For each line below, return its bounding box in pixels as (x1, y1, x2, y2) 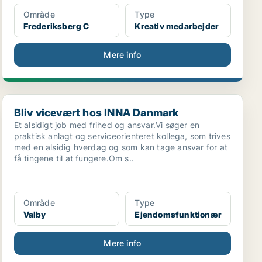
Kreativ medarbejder (135, 21, 219, 31)
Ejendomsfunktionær (135, 209, 222, 219)
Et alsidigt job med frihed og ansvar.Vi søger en (13, 120, 200, 130)
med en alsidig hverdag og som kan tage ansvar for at (13, 142, 228, 152)
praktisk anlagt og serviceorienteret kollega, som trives (13, 131, 230, 141)
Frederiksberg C (23, 21, 89, 31)
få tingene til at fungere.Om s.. (13, 153, 135, 163)
